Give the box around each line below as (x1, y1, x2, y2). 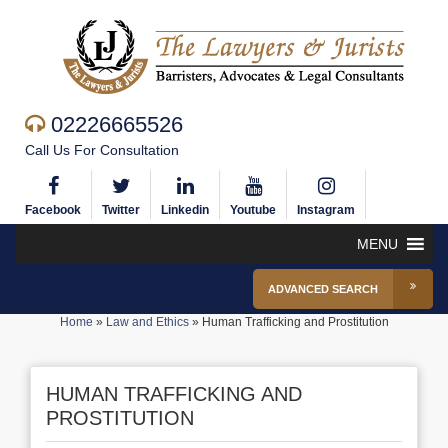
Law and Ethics (105, 315, 189, 329)
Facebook (25, 203, 81, 217)
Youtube (230, 203, 276, 217)
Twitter (102, 203, 140, 217)
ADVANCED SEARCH (268, 283, 378, 295)
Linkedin (161, 203, 209, 217)
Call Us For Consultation (25, 142, 179, 158)
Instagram (297, 203, 355, 217)
